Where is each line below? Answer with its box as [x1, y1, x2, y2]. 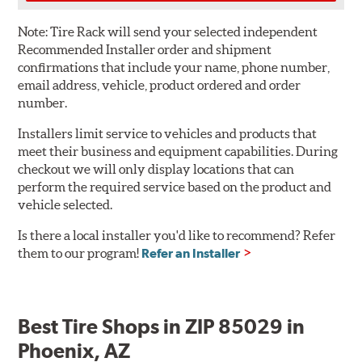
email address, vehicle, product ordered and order [18, 78, 301, 93]
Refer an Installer [141, 246, 241, 262]
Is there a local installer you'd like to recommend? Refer [18, 228, 336, 243]
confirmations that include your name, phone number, [18, 60, 330, 75]
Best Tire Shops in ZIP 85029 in [18, 314, 305, 339]
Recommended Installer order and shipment [18, 42, 272, 57]
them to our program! [18, 246, 142, 261]
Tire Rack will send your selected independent [48, 24, 318, 40]
